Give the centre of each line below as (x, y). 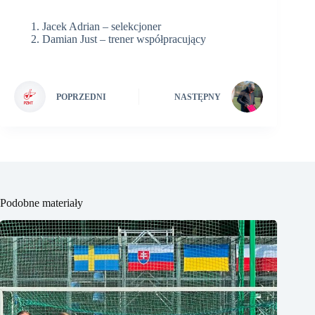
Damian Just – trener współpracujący (124, 39)
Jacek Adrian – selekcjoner (102, 26)
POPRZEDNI (81, 97)
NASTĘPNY (198, 97)
